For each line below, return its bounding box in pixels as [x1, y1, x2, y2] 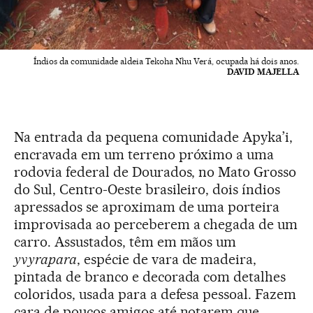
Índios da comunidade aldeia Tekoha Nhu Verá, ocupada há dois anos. [34, 56, 299, 67]
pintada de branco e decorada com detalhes [14, 268, 286, 286]
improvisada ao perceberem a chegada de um [14, 216, 298, 233]
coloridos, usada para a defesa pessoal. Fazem [14, 286, 297, 303]
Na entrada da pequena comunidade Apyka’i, [14, 129, 293, 146]
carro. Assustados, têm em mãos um [14, 233, 237, 251]
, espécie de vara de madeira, [76, 251, 257, 268]
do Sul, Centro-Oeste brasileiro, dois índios [14, 181, 281, 198]
